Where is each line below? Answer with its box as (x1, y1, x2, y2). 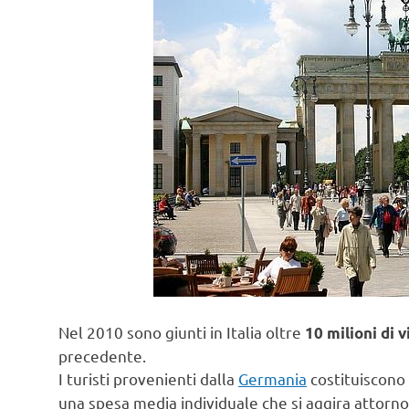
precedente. (58, 345, 146, 365)
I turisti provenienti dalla (58, 368, 238, 388)
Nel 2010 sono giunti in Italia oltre (58, 321, 305, 341)
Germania (238, 368, 307, 388)
